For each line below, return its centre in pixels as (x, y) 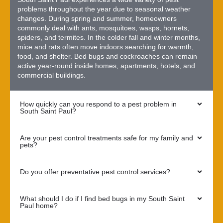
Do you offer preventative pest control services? (95, 172)
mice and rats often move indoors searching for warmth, (106, 47)
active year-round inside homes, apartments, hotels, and (106, 65)
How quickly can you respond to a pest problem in (98, 104)
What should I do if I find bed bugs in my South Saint (102, 199)
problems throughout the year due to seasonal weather (104, 9)
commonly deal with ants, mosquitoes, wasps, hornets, (103, 28)
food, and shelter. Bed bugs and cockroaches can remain (107, 56)
